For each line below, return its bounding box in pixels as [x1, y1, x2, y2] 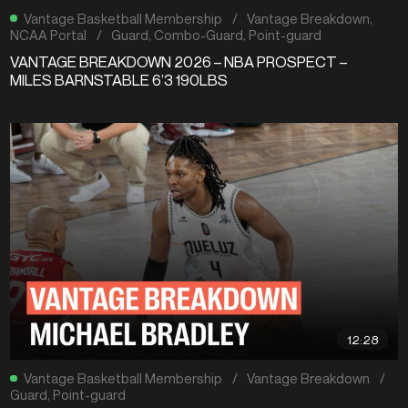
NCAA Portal [10, 25, 87, 43]
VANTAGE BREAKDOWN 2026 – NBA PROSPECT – [10, 52, 348, 71]
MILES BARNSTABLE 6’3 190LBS [10, 70, 229, 89]
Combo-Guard [154, 25, 244, 43]
